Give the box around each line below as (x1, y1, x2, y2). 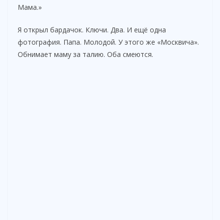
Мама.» (18, 2, 42, 12)
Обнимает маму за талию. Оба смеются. (18, 49, 153, 59)
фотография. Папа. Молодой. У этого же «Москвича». (18, 37, 199, 47)
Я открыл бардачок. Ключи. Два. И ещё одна (18, 25, 166, 34)
